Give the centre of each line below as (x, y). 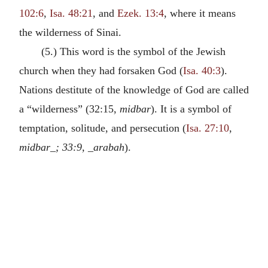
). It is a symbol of (191, 109)
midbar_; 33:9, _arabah (72, 147)
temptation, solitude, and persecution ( (103, 128)
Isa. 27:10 (208, 128)
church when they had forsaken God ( (101, 71)
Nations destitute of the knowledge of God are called (134, 90)
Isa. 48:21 (71, 13)
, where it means (200, 13)
